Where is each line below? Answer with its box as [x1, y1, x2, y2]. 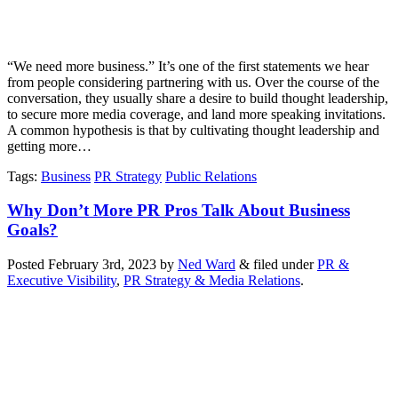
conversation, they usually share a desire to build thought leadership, [7, 90, 388, 106]
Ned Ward [178, 257, 235, 273]
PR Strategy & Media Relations [123, 273, 300, 289]
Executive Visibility [7, 273, 116, 289]
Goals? [7, 220, 58, 240]
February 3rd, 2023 [48, 257, 156, 273]
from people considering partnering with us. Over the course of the [7, 74, 379, 90]
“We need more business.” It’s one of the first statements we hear [7, 58, 369, 74]
